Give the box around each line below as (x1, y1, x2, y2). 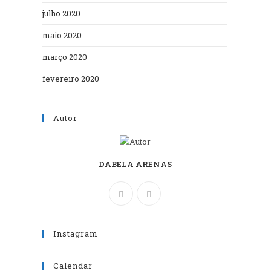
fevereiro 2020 (42, 73, 99, 84)
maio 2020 (42, 29, 82, 41)
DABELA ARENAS (98, 158, 172, 169)
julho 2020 (42, 7, 80, 19)
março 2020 (42, 51, 87, 62)
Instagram (53, 227, 98, 239)
